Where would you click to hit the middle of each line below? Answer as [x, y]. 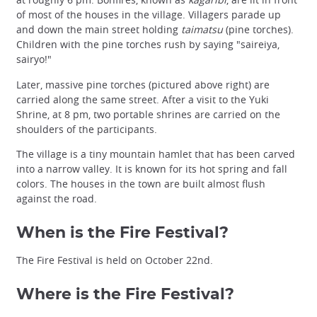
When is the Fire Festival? [122, 232]
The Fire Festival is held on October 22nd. [115, 260]
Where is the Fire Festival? [125, 294]
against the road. [57, 198]
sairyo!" [34, 59]
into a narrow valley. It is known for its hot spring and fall [152, 168]
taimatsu [202, 30]
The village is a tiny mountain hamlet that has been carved [156, 154]
